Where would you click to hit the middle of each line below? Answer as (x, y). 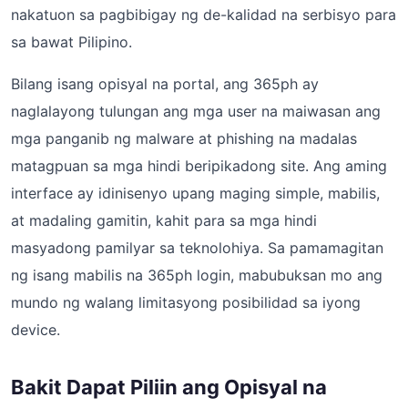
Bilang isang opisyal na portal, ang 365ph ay (165, 84)
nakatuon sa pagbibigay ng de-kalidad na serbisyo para (204, 15)
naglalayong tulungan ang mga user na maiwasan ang (196, 111)
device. (36, 330)
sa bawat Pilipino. (71, 42)
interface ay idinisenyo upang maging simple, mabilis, (195, 193)
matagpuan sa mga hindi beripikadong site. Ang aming (199, 166)
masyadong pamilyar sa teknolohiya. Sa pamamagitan (197, 248)
